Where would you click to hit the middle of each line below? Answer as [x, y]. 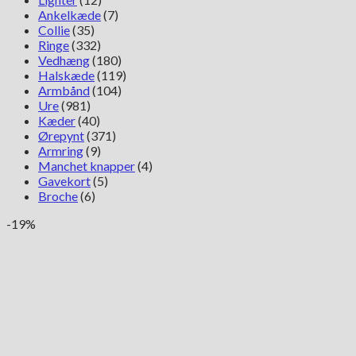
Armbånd [64, 90]
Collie [54, 30]
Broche [58, 196]
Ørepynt [61, 135]
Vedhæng [64, 60]
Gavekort [64, 181]
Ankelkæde [70, 15]
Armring [61, 151]
